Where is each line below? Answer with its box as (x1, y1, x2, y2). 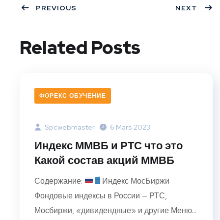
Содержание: (34, 175, 84, 186)
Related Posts (20, 35, 140, 59)
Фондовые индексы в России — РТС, (34, 190, 167, 201)
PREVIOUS (36, 3, 77, 12)
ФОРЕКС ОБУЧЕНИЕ (39, 91, 106, 100)
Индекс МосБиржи (102, 175, 170, 186)
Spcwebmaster (43, 122, 95, 132)
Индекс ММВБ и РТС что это (34, 138, 183, 153)
